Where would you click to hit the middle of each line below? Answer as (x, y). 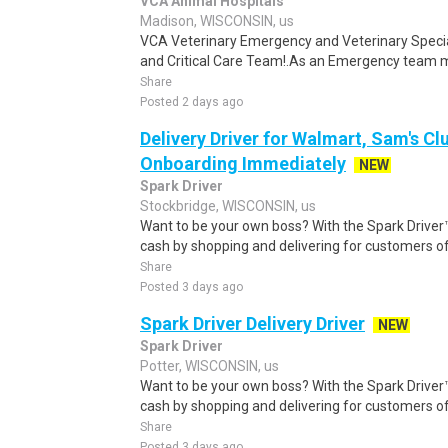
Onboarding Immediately (243, 163)
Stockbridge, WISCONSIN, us (228, 206)
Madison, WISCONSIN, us (217, 21)
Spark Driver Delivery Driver (252, 323)
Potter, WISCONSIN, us (209, 366)
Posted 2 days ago (191, 102)
